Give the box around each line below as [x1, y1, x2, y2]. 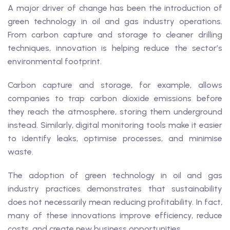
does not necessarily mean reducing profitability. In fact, [8, 197, 222, 207]
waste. [8, 147, 33, 157]
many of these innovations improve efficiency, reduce [8, 210, 222, 220]
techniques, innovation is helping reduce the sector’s [8, 43, 222, 53]
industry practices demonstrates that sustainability [8, 184, 222, 194]
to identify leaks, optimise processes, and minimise [8, 133, 222, 143]
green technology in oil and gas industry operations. [8, 16, 222, 26]
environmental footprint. [8, 56, 102, 66]
